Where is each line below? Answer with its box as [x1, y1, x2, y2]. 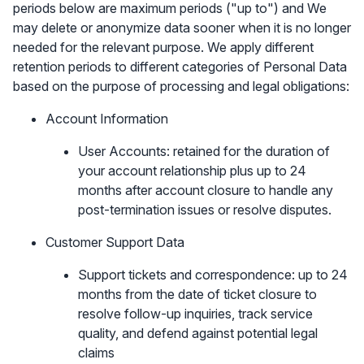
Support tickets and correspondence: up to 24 [78, 266, 348, 283]
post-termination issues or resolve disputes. [78, 201, 331, 218]
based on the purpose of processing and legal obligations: [13, 78, 349, 94]
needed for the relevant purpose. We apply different [13, 39, 314, 55]
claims [78, 344, 115, 361]
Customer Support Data [45, 234, 184, 250]
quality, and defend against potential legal [78, 325, 318, 341]
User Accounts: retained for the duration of [78, 143, 330, 159]
